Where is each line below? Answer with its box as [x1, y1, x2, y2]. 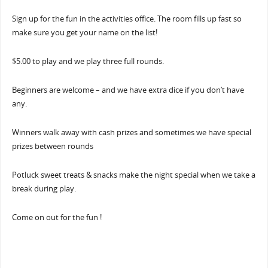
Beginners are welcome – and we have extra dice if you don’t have [11, 85, 244, 96]
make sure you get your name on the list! [11, 28, 157, 38]
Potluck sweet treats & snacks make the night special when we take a [11, 170, 255, 181]
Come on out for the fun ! [11, 212, 102, 223]
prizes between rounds [11, 141, 93, 152]
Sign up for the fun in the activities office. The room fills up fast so [11, 14, 242, 25]
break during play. [11, 184, 76, 194]
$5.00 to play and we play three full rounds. [11, 56, 164, 67]
